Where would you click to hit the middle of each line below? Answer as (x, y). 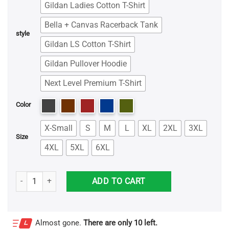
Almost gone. (59, 223)
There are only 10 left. (120, 223)
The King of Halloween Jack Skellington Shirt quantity (99, 176)
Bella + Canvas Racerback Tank (101, 25)
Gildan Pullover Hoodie (86, 63)
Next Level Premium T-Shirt (93, 83)
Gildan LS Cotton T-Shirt (88, 44)
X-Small (59, 128)
